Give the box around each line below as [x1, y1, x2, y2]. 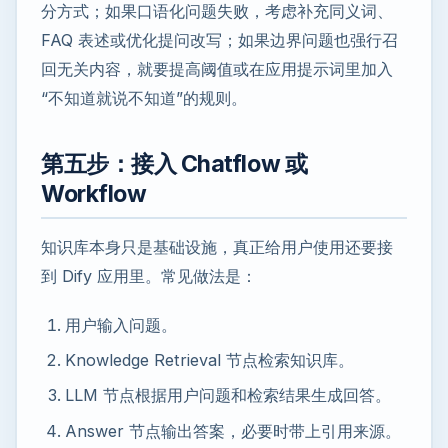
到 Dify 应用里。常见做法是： [41, 265, 257, 286]
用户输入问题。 [65, 314, 177, 335]
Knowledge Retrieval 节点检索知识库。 [65, 349, 354, 370]
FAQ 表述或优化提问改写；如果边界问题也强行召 [41, 29, 398, 50]
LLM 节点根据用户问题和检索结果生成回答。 [65, 385, 391, 406]
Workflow [41, 179, 147, 208]
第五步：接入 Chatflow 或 [41, 149, 308, 178]
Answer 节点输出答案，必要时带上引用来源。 [65, 420, 401, 441]
